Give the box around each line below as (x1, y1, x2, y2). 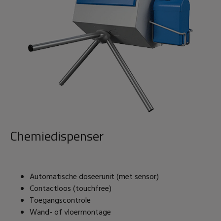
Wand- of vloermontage (30, 206, 111, 219)
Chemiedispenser (10, 126, 104, 146)
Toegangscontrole (30, 194, 91, 207)
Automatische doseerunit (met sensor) (30, 170, 159, 184)
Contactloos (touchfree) (30, 182, 113, 195)
